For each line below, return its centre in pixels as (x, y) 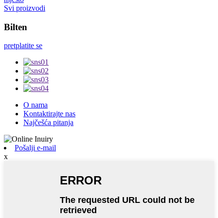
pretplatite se (23, 46)
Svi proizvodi (25, 8)
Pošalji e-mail (35, 148)
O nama (36, 105)
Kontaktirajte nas (49, 114)
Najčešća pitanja (48, 123)
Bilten (16, 27)
